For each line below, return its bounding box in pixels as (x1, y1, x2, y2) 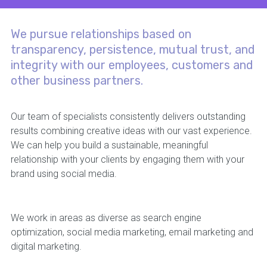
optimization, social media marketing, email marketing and (10, 226, 253, 238)
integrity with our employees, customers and (10, 58, 253, 73)
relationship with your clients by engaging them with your (10, 154, 244, 166)
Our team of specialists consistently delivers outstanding (10, 111, 246, 123)
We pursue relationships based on (10, 27, 191, 42)
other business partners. (10, 73, 143, 88)
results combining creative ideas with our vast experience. (10, 125, 252, 137)
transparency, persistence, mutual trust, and (10, 42, 255, 57)
